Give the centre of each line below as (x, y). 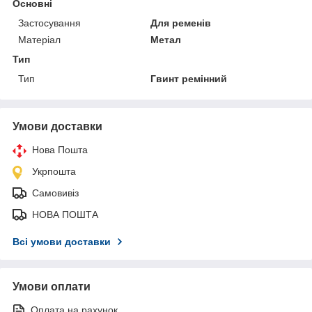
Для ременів (181, 23)
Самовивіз (55, 193)
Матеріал (39, 40)
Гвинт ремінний (189, 79)
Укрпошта (54, 172)
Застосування (49, 23)
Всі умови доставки (62, 242)
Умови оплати (52, 287)
